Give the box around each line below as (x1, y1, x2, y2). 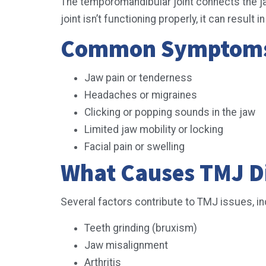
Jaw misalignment (84, 239, 170, 251)
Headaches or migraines (84, 89, 199, 102)
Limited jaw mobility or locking (84, 123, 226, 136)
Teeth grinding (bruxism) (84, 221, 199, 234)
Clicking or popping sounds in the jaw (84, 106, 258, 119)
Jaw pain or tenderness (84, 72, 195, 84)
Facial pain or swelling (84, 141, 187, 153)
